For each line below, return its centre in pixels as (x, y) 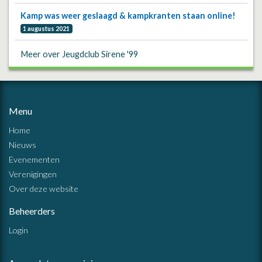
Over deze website (44, 189)
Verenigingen (33, 174)
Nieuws (23, 145)
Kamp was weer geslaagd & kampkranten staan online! (128, 15)
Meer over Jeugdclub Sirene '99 (80, 54)
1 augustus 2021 (46, 28)
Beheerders (32, 211)
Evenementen (34, 160)
